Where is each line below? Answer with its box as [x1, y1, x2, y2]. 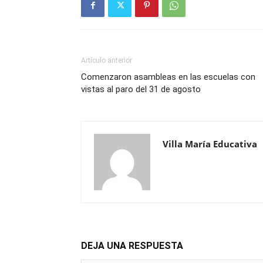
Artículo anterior [81, 56, 132, 65]
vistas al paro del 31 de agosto [81, 84, 201, 95]
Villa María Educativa [163, 138, 257, 150]
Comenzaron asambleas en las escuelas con [81, 72, 255, 83]
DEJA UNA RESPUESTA [81, 240, 183, 252]
